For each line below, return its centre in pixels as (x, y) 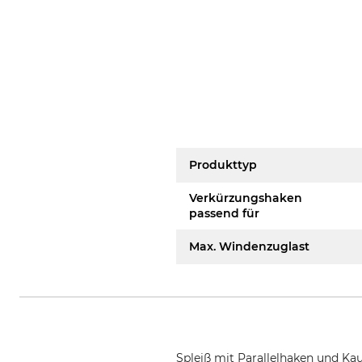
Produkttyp (223, 165)
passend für (225, 213)
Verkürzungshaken (246, 198)
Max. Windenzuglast (250, 246)
